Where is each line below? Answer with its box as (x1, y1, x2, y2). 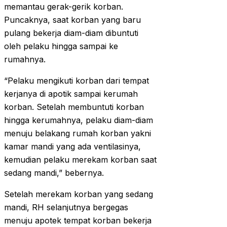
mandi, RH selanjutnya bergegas (4, 202, 128, 213)
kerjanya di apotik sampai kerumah (4, 89, 138, 99)
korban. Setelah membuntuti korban (4, 102, 144, 112)
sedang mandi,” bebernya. (4, 168, 104, 178)
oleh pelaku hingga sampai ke (4, 41, 118, 52)
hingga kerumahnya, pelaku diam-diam (4, 115, 153, 126)
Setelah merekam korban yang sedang (4, 189, 153, 200)
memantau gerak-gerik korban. (4, 2, 123, 12)
